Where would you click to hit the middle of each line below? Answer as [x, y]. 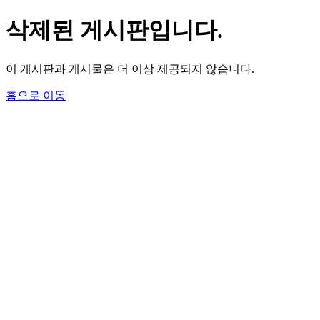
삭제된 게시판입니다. [114, 30]
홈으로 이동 [36, 95]
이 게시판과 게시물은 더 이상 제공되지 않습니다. [130, 69]
